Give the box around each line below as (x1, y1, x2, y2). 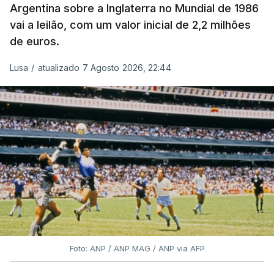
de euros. (10, 34, 59, 48)
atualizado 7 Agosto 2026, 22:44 (37, 62, 171, 73)
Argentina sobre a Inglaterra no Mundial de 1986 (10, 1, 259, 15)
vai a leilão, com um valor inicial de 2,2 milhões (10, 18, 251, 31)
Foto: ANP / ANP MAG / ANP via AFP (69, 243, 205, 253)
